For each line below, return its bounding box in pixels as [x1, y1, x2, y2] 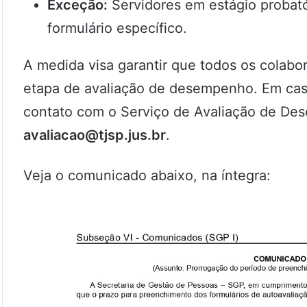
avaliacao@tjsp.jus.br [23, 127, 166, 144]
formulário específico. [47, 20, 187, 37]
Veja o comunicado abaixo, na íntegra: [23, 167, 271, 184]
